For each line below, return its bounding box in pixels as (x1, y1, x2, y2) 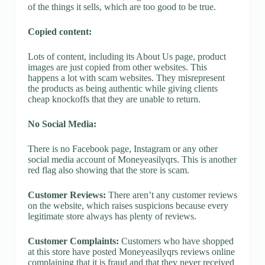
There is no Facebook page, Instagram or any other (27, 143, 218, 154)
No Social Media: (27, 118, 96, 129)
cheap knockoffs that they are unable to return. (27, 93, 201, 104)
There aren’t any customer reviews (105, 189, 237, 200)
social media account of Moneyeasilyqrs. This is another (27, 154, 237, 164)
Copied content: (27, 26, 92, 37)
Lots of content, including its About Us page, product (27, 51, 226, 62)
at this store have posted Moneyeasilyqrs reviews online (27, 246, 235, 257)
